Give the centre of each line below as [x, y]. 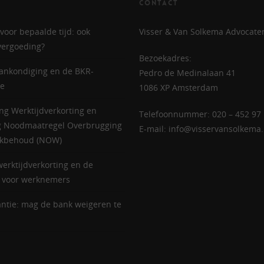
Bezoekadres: [165, 58]
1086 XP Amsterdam [178, 88]
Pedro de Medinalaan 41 [187, 73]
